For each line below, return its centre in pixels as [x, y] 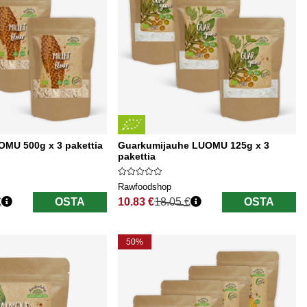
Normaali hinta [153, 208]
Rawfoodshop [145, 187]
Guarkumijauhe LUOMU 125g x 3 [194, 146]
